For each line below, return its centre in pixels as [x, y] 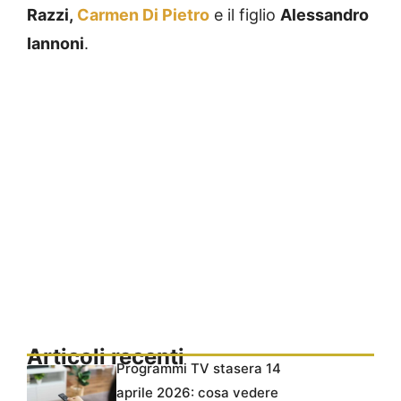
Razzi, [52, 15]
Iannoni [55, 44]
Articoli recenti [106, 357]
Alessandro [324, 15]
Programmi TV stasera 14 [199, 369]
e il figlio [245, 15]
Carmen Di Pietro [143, 15]
